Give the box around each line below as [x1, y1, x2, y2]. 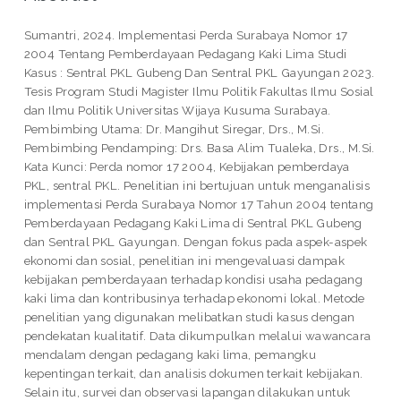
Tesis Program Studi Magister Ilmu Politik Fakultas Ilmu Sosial [23, 84, 374, 99]
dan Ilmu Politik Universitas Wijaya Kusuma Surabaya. [23, 103, 331, 118]
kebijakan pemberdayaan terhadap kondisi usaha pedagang [23, 272, 363, 287]
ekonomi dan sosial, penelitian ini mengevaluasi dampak [23, 253, 346, 269]
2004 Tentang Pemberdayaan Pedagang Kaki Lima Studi [23, 47, 347, 62]
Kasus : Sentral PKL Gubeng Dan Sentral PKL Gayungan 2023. [23, 65, 375, 81]
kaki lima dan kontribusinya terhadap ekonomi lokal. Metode [23, 291, 365, 306]
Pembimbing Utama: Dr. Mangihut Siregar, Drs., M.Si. [23, 122, 325, 137]
